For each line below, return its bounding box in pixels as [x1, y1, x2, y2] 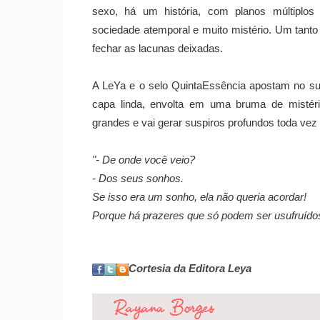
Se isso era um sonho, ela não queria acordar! [92, 191, 306, 204]
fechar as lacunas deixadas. [92, 43, 223, 55]
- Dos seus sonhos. [92, 173, 184, 185]
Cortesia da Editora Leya [129, 263, 251, 275]
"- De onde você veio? [92, 154, 195, 166]
